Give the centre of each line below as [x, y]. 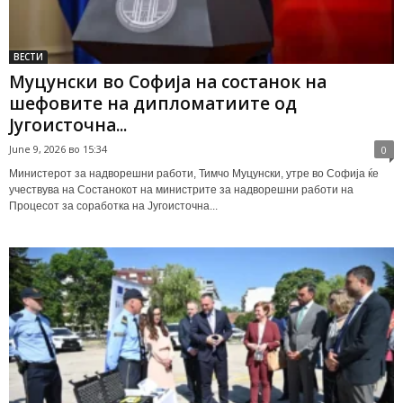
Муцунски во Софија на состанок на [168, 81]
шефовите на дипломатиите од [153, 103]
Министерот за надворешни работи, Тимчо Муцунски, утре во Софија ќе [194, 173]
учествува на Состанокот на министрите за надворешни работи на [181, 189]
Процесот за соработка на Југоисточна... [113, 206]
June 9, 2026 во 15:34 [58, 148]
